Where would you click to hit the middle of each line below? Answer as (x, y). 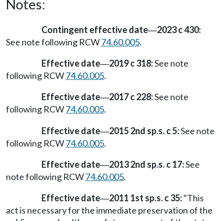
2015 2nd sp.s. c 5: (144, 130)
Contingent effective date (95, 30)
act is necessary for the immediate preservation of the (109, 210)
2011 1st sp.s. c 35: (146, 198)
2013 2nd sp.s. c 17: (147, 164)
